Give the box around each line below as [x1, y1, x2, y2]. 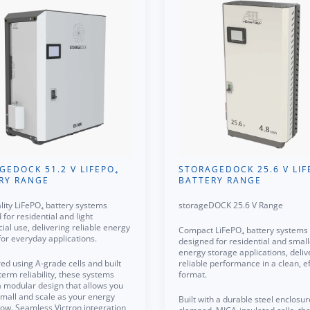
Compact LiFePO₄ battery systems [179, 224, 308, 236]
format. [179, 268, 207, 280]
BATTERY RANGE [179, 174, 262, 186]
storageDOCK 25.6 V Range [179, 199, 283, 211]
